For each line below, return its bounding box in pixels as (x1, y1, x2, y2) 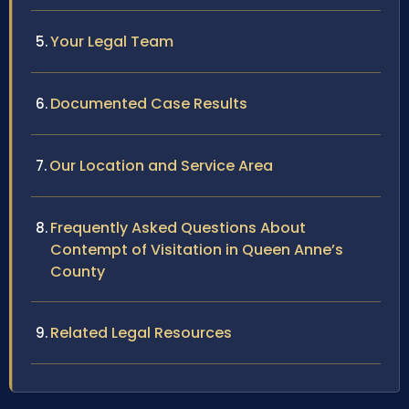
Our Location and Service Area (49, 154, 273, 176)
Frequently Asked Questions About (50, 216, 306, 238)
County (50, 260, 105, 282)
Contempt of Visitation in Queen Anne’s (50, 238, 343, 260)
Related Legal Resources (50, 321, 232, 343)
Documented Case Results (50, 92, 247, 114)
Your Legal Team (50, 30, 173, 52)
